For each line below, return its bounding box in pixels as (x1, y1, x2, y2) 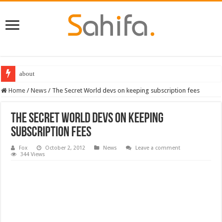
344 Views (20, 151, 46, 158)
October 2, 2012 (45, 144, 86, 151)
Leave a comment (135, 144, 181, 151)
